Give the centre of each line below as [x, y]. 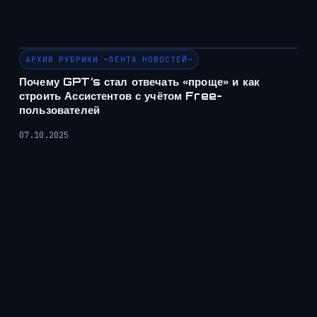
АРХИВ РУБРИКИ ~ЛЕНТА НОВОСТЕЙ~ [109, 60]
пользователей [59, 110]
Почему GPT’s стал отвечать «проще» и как [139, 82]
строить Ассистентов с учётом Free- [121, 96]
